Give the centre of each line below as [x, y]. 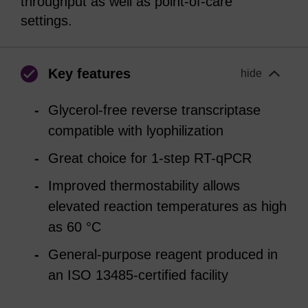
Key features [89, 74]
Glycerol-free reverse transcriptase [154, 110]
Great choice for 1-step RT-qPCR [150, 158]
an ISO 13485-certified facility [138, 275]
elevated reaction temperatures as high [167, 206]
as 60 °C [75, 227]
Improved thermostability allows [144, 186]
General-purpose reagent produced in [163, 254]
